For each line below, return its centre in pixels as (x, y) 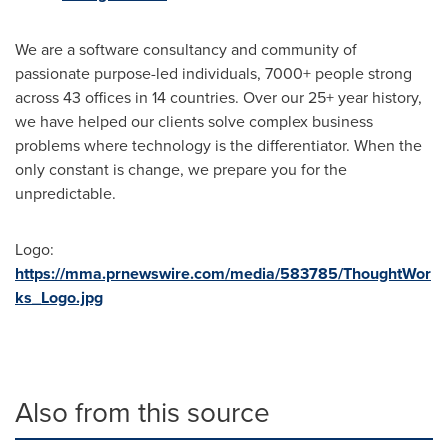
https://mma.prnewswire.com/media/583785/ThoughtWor (223, 273)
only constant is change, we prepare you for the (181, 169)
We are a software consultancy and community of (186, 49)
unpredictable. (65, 193)
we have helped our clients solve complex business (194, 121)
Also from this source (142, 412)
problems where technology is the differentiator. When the (218, 145)
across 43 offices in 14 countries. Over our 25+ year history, (218, 97)
